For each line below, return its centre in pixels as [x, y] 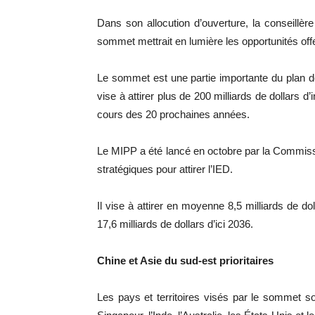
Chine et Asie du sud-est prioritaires [185, 261]
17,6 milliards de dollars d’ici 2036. [175, 224]
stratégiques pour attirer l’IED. [165, 169]
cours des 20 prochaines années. [173, 114]
